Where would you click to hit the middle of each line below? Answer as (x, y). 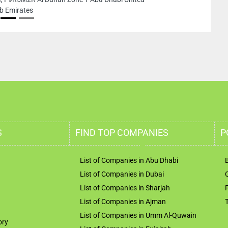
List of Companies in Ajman (123, 201)
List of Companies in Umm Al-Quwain (138, 215)
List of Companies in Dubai (122, 174)
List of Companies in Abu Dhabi (129, 160)
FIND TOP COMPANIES (122, 133)
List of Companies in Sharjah (125, 188)
